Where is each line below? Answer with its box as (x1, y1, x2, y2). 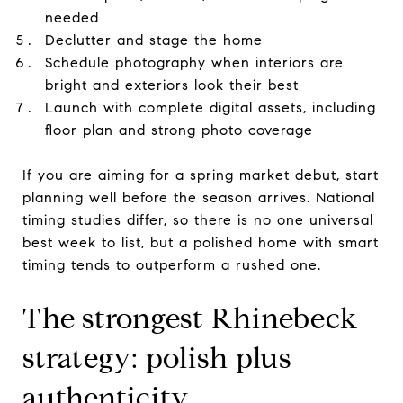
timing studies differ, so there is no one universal (22, 210, 373, 228)
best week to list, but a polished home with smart (22, 233, 379, 251)
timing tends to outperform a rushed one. (22, 255, 321, 273)
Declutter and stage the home (44, 31, 263, 49)
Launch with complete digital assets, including (44, 98, 376, 116)
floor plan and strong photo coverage (44, 121, 313, 139)
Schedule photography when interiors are (44, 53, 344, 71)
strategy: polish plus (22, 339, 292, 376)
